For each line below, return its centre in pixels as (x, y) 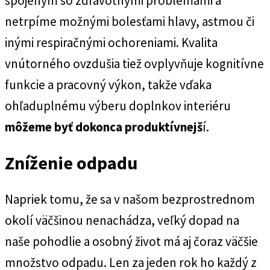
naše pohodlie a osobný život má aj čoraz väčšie (131, 241)
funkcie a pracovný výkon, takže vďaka (108, 84)
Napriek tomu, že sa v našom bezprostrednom (130, 199)
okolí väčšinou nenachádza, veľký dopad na (122, 220)
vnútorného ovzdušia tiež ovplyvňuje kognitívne (134, 63)
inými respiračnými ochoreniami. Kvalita (111, 42)
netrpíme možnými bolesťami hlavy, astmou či (130, 21)
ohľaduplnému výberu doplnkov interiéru (118, 105)
